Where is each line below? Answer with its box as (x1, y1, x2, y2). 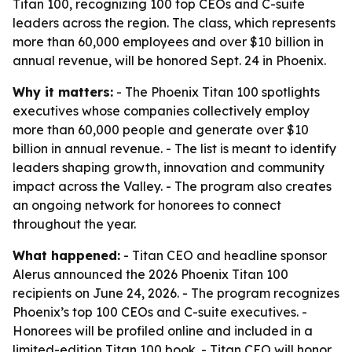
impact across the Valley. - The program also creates (13, 178, 332, 194)
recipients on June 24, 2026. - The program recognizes (13, 285, 339, 301)
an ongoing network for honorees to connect (13, 197, 281, 213)
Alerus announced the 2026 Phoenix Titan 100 (13, 266, 288, 282)
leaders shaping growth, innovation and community (13, 159, 324, 175)
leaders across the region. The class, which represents (13, 15, 335, 31)
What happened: (13, 247, 120, 263)
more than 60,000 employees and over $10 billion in (13, 34, 324, 49)
